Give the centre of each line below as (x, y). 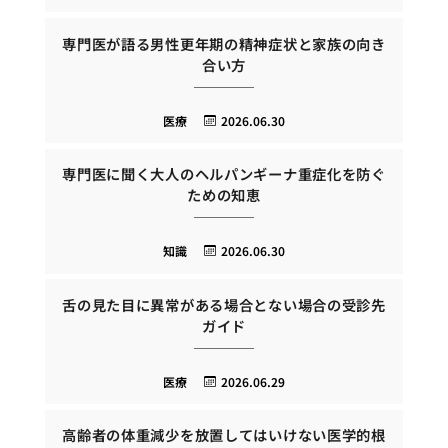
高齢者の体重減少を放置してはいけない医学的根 (224, 435)
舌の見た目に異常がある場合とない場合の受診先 (224, 304)
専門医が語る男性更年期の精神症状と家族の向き (224, 43)
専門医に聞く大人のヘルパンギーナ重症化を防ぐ (224, 174)
